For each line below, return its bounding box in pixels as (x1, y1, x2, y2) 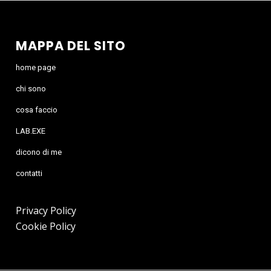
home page (16, 62, 56, 72)
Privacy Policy (16, 203, 77, 217)
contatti (16, 168, 43, 178)
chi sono (16, 83, 47, 93)
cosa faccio (16, 105, 58, 114)
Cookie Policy (16, 219, 76, 233)
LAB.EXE (16, 126, 46, 135)
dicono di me (16, 147, 62, 157)
